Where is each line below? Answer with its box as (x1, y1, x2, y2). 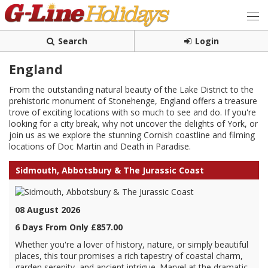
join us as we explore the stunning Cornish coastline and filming (9, 129, 255, 141)
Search (58, 35, 87, 47)
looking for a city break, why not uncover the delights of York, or (9, 118, 258, 129)
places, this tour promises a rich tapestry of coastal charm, (15, 250, 243, 261)
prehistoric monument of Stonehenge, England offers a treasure (9, 95, 257, 106)
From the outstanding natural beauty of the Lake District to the (9, 84, 254, 95)
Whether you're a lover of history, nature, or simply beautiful (15, 239, 248, 250)
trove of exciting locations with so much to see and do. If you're (9, 106, 256, 118)
